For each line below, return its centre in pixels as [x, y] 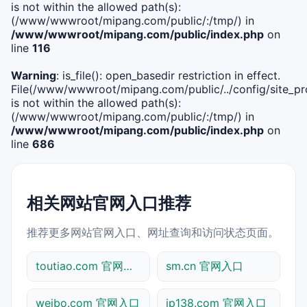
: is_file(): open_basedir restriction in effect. [168, 75]
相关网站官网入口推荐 [109, 203]
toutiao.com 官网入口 [128, 266]
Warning [34, 75]
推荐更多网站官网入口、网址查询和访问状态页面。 [153, 232]
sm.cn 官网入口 [205, 266]
